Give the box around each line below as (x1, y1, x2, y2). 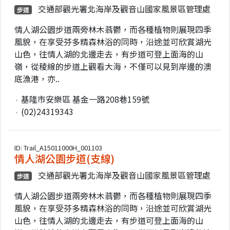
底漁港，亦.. (14, 72, 60, 85)
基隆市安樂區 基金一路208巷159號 (19, 92, 149, 105)
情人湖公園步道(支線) (14, 150, 114, 166)
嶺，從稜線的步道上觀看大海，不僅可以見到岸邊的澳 (14, 60, 212, 72)
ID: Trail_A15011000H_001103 (14, 142, 102, 152)
